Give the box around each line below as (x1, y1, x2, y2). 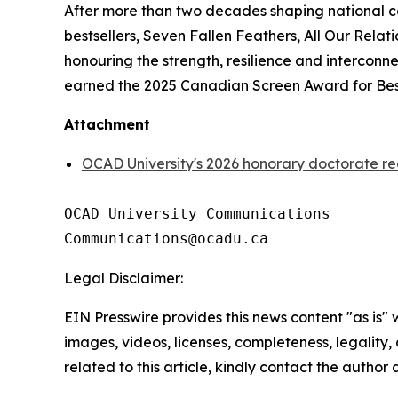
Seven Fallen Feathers (143, 27, 297, 44)
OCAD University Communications (64, 205, 330, 222)
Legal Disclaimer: (64, 269, 183, 287)
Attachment (64, 115, 150, 133)
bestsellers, (64, 27, 143, 44)
